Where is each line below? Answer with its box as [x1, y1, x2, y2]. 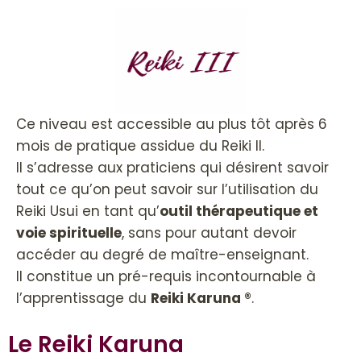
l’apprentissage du [16, 288, 151, 309]
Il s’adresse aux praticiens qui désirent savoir [16, 158, 329, 178]
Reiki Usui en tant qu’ [16, 201, 160, 222]
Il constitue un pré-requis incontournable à [16, 267, 316, 287]
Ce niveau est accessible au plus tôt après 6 [16, 114, 327, 135]
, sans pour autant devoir [122, 223, 297, 243]
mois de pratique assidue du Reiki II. [16, 136, 264, 156]
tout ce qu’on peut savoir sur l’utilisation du [16, 180, 318, 200]
